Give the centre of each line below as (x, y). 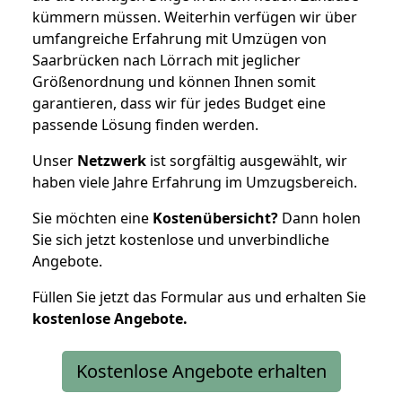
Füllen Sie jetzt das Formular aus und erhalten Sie (199, 297)
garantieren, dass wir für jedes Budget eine (179, 103)
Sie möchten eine (92, 218)
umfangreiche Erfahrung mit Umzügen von (179, 38)
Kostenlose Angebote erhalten (201, 371)
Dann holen (319, 218)
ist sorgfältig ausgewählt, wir (247, 160)
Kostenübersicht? (215, 218)
